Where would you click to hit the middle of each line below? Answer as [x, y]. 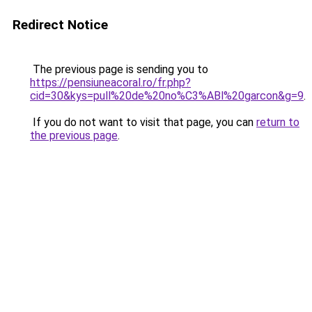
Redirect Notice [60, 25]
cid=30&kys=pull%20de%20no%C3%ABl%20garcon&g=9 [167, 96]
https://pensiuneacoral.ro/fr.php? [110, 83]
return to [278, 122]
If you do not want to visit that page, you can [143, 122]
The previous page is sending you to [119, 69]
